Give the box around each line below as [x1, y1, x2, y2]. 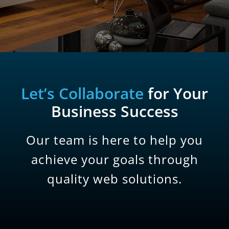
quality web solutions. [47, 170, 182, 187]
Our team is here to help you [26, 131, 203, 148]
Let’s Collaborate [21, 83, 148, 104]
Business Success [51, 101, 178, 122]
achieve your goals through [31, 151, 198, 168]
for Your [148, 83, 208, 104]
